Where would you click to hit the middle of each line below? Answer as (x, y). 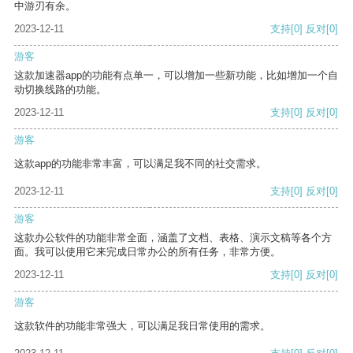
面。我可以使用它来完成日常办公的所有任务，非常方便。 (147, 252)
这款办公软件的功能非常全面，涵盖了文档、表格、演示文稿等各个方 (173, 238)
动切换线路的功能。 (60, 90)
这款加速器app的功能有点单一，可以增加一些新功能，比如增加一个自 (176, 76)
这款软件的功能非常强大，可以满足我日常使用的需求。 (142, 326)
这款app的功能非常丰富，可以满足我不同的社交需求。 (140, 164)
